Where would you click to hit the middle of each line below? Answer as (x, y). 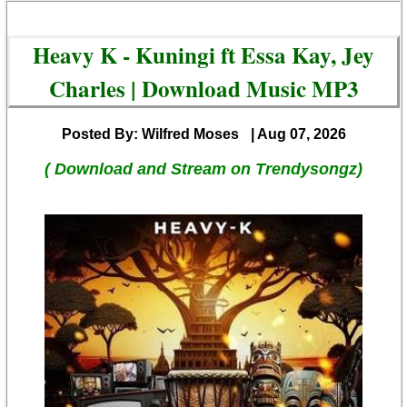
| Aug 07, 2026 (298, 134)
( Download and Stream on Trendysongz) (203, 169)
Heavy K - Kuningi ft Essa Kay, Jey (203, 55)
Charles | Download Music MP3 (203, 89)
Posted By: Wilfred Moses (150, 134)
